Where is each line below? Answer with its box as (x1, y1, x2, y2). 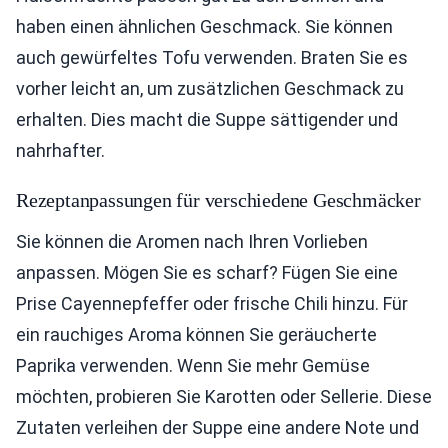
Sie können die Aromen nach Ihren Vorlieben (16, 231, 368, 253)
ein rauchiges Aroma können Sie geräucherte (16, 324, 377, 346)
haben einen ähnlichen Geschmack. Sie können (16, 16, 393, 38)
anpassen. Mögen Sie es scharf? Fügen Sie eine (16, 262, 398, 284)
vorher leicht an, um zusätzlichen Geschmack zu (16, 78, 404, 100)
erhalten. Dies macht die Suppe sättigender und (16, 109, 398, 131)
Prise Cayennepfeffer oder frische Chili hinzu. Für (16, 293, 408, 315)
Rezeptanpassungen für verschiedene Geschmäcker (16, 189, 421, 212)
